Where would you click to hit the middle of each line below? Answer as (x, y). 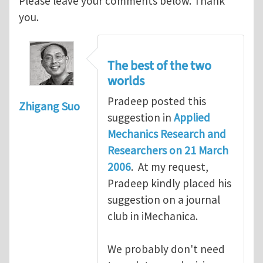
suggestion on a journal (164, 199)
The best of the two (159, 65)
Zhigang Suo (49, 106)
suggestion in (141, 117)
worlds (126, 81)
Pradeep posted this (157, 101)
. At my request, (170, 166)
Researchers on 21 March (168, 150)
